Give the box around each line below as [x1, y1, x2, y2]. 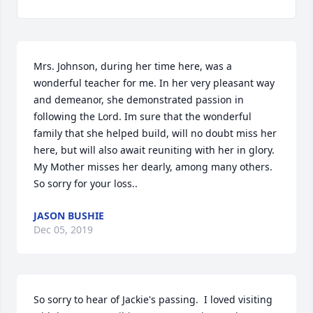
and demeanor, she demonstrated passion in [34, 93, 244, 106]
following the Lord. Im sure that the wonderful [34, 110, 252, 123]
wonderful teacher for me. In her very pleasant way [34, 76, 275, 89]
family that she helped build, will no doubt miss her [34, 126, 277, 140]
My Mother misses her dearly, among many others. [34, 160, 272, 173]
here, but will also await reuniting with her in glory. [34, 143, 275, 156]
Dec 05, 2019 [34, 223, 93, 236]
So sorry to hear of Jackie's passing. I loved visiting [34, 293, 272, 306]
